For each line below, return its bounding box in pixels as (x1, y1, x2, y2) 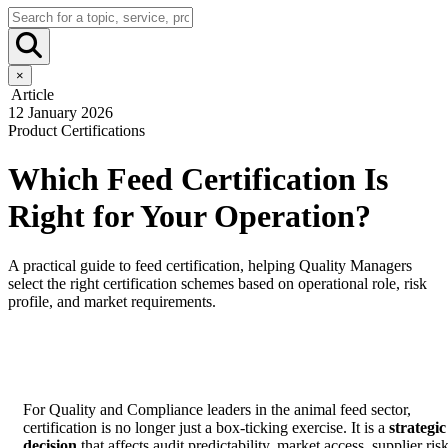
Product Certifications (8, 122, 145, 139)
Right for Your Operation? (8, 198, 379, 235)
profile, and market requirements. (8, 292, 216, 310)
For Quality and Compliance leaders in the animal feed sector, (23, 400, 411, 418)
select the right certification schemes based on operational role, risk (8, 274, 427, 292)
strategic (389, 418, 446, 436)
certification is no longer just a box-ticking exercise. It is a (23, 418, 389, 436)
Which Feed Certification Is (8, 161, 388, 198)
